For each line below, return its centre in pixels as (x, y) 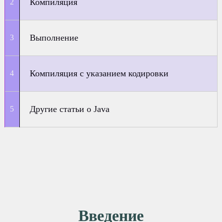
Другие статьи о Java (70, 109)
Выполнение (54, 38)
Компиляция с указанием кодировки (99, 73)
